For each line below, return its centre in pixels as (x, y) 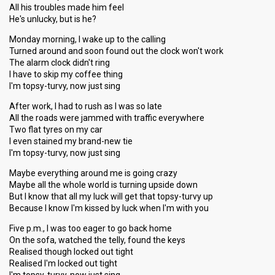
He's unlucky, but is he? (53, 19)
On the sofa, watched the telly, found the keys (97, 240)
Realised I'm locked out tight (63, 263)
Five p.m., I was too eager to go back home (91, 228)
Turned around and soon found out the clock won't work (116, 51)
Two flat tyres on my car (56, 130)
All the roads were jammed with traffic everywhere (107, 118)
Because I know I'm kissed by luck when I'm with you (109, 208)
